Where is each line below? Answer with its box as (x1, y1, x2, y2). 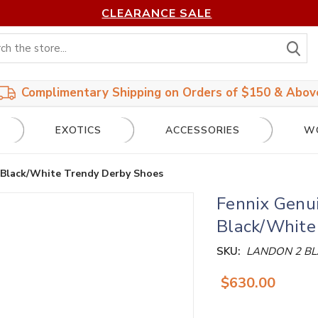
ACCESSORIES (165, 124, 240, 138)
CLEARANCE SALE (102, 6, 212, 22)
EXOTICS (55, 124, 102, 138)
